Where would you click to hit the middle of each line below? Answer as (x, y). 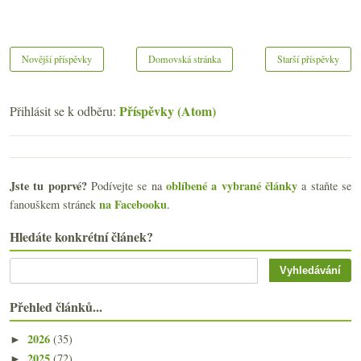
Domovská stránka (185, 58)
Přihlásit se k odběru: (64, 111)
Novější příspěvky (57, 58)
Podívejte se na (127, 186)
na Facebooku (133, 205)
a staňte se (325, 186)
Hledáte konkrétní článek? (81, 237)
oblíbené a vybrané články (232, 186)
